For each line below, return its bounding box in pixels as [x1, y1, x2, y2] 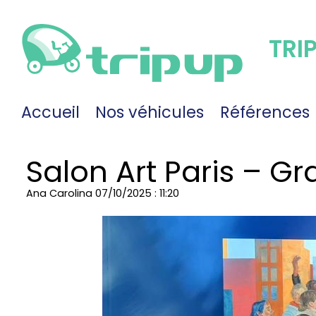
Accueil [20, 100, 80, 123]
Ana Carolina [26, 186, 92, 201]
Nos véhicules [95, 100, 205, 123]
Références [219, 100, 310, 123]
